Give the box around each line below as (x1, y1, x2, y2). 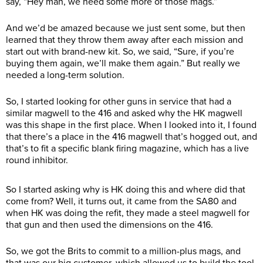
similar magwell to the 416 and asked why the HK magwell (6, 107, 242, 120)
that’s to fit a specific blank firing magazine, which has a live (6, 143, 249, 155)
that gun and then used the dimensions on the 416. (6, 219, 213, 231)
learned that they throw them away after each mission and (6, 34, 243, 46)
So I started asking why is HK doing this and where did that (6, 184, 245, 196)
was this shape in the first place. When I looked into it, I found (6, 119, 257, 131)
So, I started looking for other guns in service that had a (6, 96, 231, 108)
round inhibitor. (6, 154, 70, 167)
